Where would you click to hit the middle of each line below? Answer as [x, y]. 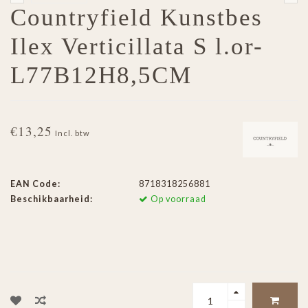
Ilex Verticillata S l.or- [137, 47]
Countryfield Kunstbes [136, 18]
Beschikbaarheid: [52, 199]
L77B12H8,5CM [101, 76]
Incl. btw [73, 133]
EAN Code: [35, 184]
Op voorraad [177, 199]
